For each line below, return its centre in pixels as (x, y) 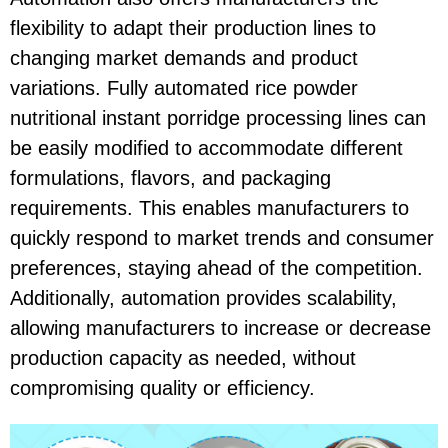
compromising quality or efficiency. (162, 387)
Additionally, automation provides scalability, (203, 297)
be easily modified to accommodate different (206, 147)
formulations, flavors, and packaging (170, 177)
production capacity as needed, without (183, 357)
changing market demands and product (184, 57)
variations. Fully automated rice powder (184, 87)
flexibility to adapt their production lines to (193, 27)
